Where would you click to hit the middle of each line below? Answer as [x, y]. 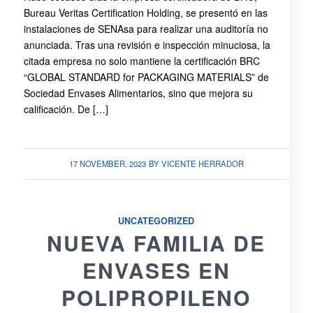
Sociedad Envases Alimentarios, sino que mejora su [138, 93]
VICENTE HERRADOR [202, 164]
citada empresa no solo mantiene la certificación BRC [141, 61]
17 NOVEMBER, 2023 [107, 164]
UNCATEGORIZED [156, 221]
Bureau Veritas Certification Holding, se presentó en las [145, 13]
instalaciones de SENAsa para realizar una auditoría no [146, 29]
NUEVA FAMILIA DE [156, 243]
